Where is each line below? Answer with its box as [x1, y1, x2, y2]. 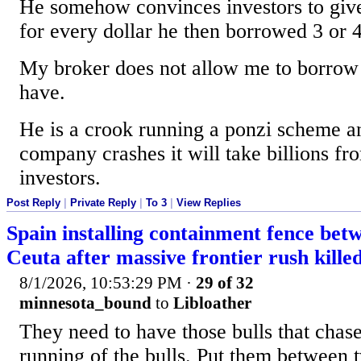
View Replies [176, 197, 241, 210]
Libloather [173, 293, 251, 313]
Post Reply [6, 197, 60, 210]
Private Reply [70, 197, 136, 210]
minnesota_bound [19, 293, 151, 313]
